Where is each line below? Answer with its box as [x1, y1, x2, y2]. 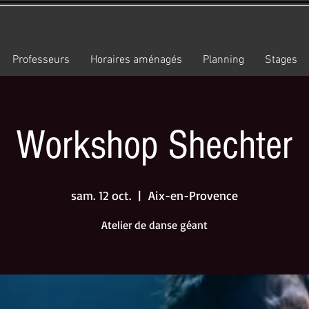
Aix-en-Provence [148, 188, 238, 203]
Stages [265, 53, 297, 67]
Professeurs [12, 53, 70, 67]
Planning [203, 53, 244, 67]
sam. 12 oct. [71, 188, 131, 203]
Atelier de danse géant [101, 218, 208, 232]
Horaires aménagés [90, 53, 182, 67]
